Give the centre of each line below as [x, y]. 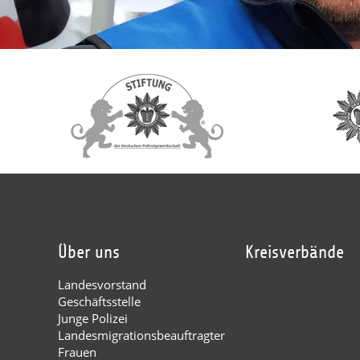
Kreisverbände [295, 253]
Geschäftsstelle [99, 302]
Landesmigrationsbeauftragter [141, 335]
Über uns [89, 253]
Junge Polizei [93, 319]
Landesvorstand [102, 285]
